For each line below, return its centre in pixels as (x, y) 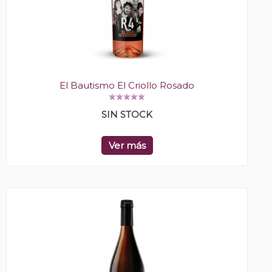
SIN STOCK (127, 115)
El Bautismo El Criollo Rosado (127, 86)
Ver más (127, 146)
